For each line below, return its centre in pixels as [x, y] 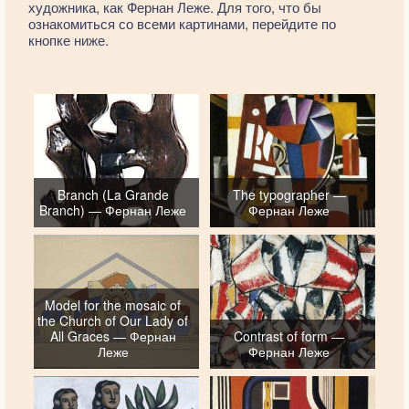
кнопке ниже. [68, 40]
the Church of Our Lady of [113, 320]
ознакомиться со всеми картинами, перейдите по [182, 23]
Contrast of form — [289, 336]
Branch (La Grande [113, 195]
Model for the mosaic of [113, 304]
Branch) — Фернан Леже [113, 210]
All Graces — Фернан [113, 336]
